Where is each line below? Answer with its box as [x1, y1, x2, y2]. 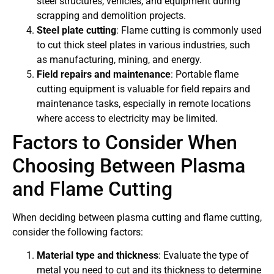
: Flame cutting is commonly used [116, 24, 262, 36]
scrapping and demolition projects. [37, 9, 186, 21]
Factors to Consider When [12, 130, 237, 154]
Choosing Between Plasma [12, 154, 245, 177]
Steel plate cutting [37, 24, 116, 36]
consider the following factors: [12, 226, 143, 238]
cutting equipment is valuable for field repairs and [37, 83, 250, 95]
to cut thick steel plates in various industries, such [37, 39, 250, 51]
